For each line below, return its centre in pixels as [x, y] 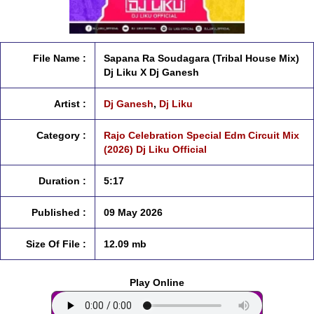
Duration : [62, 181]
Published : [59, 212]
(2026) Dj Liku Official [155, 149]
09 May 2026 [133, 212]
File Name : [60, 58]
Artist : [70, 104]
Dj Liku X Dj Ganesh [151, 72]
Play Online [157, 282]
